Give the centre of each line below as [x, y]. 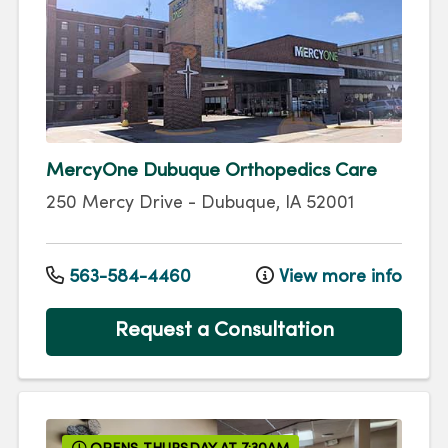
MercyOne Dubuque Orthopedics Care [211, 171]
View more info [338, 277]
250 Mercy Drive [114, 204]
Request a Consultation [224, 331]
